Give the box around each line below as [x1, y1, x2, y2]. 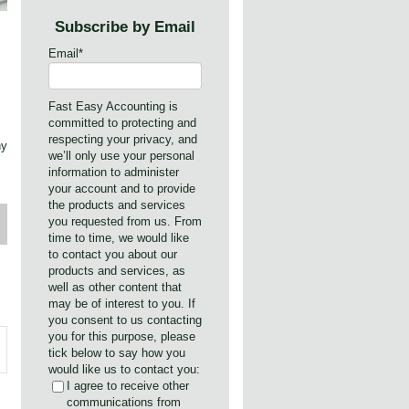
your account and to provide [48, 182, 195, 196]
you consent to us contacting [48, 313, 202, 328]
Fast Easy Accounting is [48, 100, 178, 114]
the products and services [48, 198, 185, 213]
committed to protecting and [48, 116, 196, 131]
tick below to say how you [48, 346, 185, 361]
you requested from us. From [48, 215, 202, 229]
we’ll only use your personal [48, 149, 194, 163]
